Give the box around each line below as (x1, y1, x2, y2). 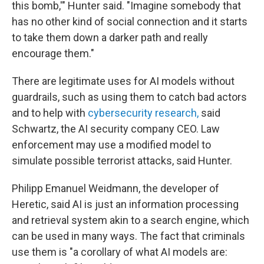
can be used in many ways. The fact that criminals (12, 229, 245, 242)
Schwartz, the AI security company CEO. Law (12, 122, 220, 135)
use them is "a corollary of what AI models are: (12, 245, 227, 258)
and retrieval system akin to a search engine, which (12, 213, 249, 226)
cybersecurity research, (88, 106, 199, 119)
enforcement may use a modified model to (12, 138, 211, 151)
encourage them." (12, 47, 94, 60)
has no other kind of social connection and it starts (12, 15, 247, 28)
